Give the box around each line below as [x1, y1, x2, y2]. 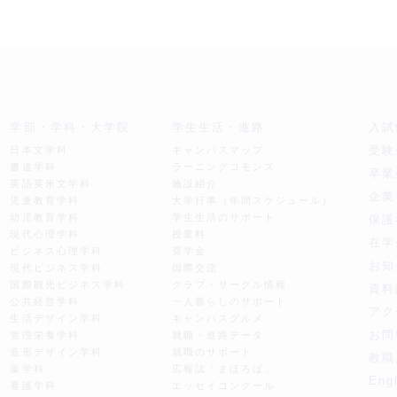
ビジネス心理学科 [10, 245, 103, 256]
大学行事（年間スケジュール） [171, 195, 334, 206]
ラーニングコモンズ [171, 161, 276, 172]
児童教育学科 [10, 195, 80, 206]
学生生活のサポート [171, 212, 276, 222]
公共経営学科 [10, 296, 80, 307]
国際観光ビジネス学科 [10, 279, 126, 290]
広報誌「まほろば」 [171, 363, 276, 374]
